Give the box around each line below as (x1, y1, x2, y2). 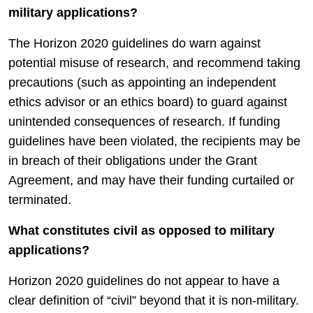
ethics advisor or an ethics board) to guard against (8, 95, 287, 109)
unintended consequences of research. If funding (8, 115, 280, 129)
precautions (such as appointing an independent (8, 75, 276, 89)
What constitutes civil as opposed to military (8, 224, 275, 238)
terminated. (8, 193, 71, 207)
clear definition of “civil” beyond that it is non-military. (8, 293, 299, 307)
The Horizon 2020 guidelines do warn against (8, 36, 261, 50)
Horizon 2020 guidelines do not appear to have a (8, 274, 279, 288)
